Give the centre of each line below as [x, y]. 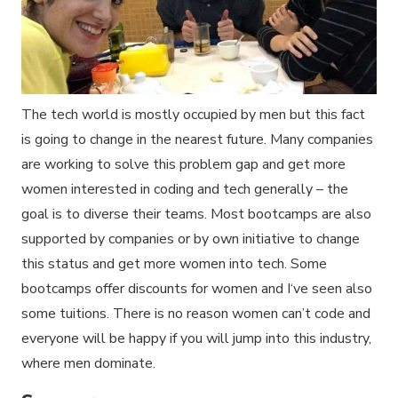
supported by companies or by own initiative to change [191, 239]
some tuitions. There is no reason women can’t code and [196, 314]
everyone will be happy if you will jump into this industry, [196, 339]
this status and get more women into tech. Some [174, 264]
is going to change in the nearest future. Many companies [197, 140]
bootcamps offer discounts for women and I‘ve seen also [197, 289]
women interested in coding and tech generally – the [185, 190]
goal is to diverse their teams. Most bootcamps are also [196, 215]
